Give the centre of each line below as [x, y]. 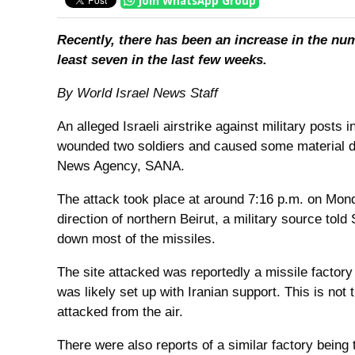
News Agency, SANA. [121, 166]
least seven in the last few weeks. [162, 60]
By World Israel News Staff [137, 93]
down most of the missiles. [136, 239]
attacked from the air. [120, 312]
